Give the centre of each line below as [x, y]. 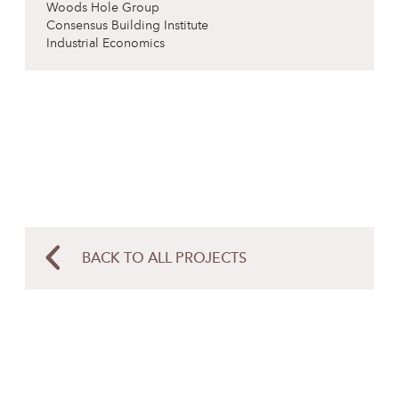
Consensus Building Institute [127, 26]
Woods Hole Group [103, 8]
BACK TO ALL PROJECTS [164, 260]
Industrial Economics [106, 44]
